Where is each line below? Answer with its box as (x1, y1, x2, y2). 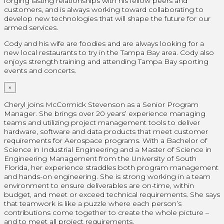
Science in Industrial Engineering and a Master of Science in (4, 144, 211, 154)
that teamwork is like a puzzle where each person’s (4, 198, 181, 208)
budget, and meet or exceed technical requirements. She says (4, 189, 220, 199)
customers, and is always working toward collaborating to (4, 4, 203, 14)
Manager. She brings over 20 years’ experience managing (4, 108, 205, 118)
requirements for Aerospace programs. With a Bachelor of (4, 135, 207, 145)
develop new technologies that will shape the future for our (4, 13, 210, 23)
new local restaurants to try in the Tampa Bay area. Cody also (4, 47, 214, 57)
